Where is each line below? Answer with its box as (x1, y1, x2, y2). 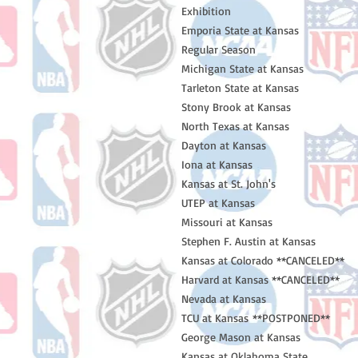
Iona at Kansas (181, 157, 253, 171)
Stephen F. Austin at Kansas (181, 234, 316, 248)
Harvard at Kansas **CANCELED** (181, 272, 340, 286)
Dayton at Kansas (181, 138, 266, 152)
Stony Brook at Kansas (181, 100, 291, 113)
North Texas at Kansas (181, 119, 289, 133)
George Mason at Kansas (181, 330, 300, 344)
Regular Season (181, 42, 256, 56)
